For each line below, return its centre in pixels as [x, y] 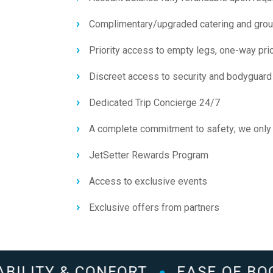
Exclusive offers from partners [154, 207]
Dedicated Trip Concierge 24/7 [154, 103]
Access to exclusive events [148, 181]
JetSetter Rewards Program [149, 155]
